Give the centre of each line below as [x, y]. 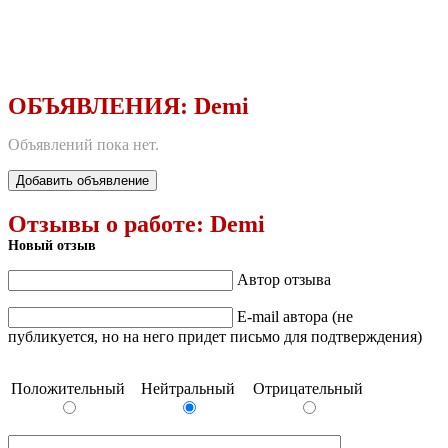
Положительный [68, 388]
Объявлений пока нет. [83, 144]
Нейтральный [188, 388]
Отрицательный [308, 388]
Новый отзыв [52, 245]
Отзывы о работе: [109, 223]
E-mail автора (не [295, 316]
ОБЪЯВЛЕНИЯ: [101, 105]
